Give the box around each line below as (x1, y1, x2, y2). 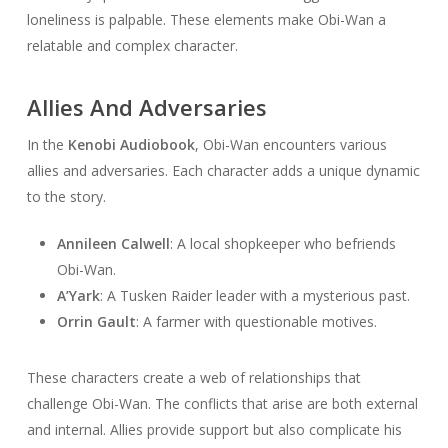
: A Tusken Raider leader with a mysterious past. (99, 286, 410, 306)
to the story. (26, 187, 106, 207)
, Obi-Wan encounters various (194, 135, 387, 155)
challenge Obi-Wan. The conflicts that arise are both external (26, 394, 418, 414)
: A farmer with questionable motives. (135, 312, 377, 332)
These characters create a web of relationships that (26, 368, 361, 388)
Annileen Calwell (56, 234, 170, 254)
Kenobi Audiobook (67, 135, 195, 155)
